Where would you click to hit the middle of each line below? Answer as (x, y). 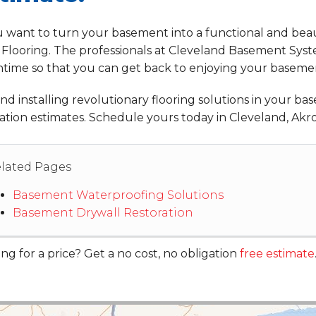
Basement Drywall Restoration (103, 213)
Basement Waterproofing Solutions (118, 195)
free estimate (277, 254)
